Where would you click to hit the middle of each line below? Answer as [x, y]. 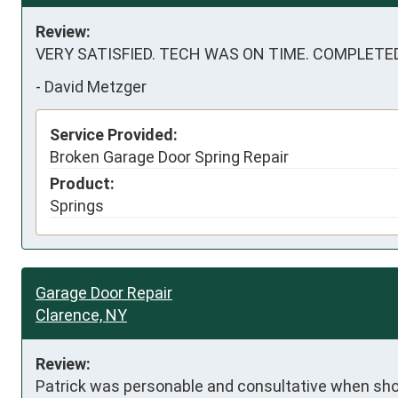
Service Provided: [114, 134]
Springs [77, 205]
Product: [82, 183]
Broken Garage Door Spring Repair [169, 156]
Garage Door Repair [104, 292]
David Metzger [96, 87]
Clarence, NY [81, 314]
